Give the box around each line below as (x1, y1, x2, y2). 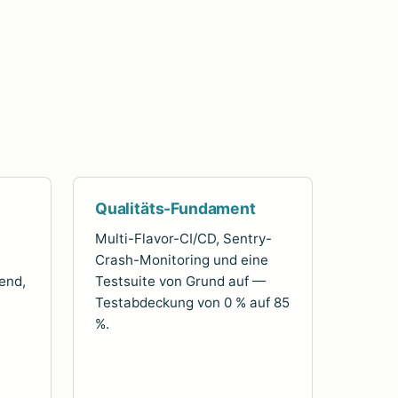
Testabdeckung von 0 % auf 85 (95, 294, 290, 312)
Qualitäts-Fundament (95, 199, 256, 219)
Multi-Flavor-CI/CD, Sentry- (95, 230, 272, 248)
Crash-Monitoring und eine (95, 251, 268, 269)
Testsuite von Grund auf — (95, 273, 266, 291)
